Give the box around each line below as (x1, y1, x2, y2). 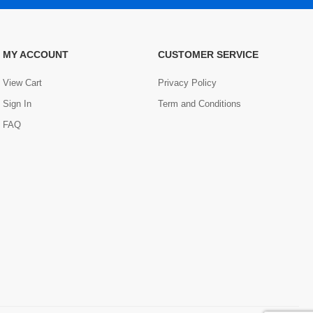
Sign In (3, 99, 31, 109)
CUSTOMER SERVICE (158, 49, 259, 60)
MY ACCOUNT (3, 49, 68, 60)
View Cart (3, 78, 42, 88)
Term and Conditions (158, 99, 241, 109)
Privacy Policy (158, 78, 217, 88)
